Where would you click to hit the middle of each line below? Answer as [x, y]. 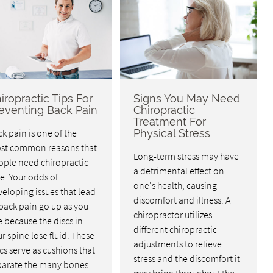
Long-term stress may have [186, 156]
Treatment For [170, 122]
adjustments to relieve [178, 244]
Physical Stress [172, 133]
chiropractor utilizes [173, 215]
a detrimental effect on [179, 171]
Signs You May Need [187, 99]
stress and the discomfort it [187, 259]
